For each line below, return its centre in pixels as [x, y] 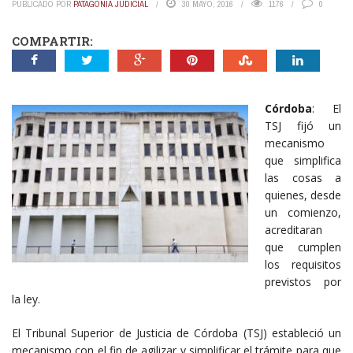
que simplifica [303, 161]
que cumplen [303, 247]
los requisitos [303, 265]
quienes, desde [303, 195]
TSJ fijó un [303, 126]
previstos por [303, 282]
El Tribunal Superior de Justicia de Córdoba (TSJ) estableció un [176, 333]
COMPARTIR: [52, 41]
